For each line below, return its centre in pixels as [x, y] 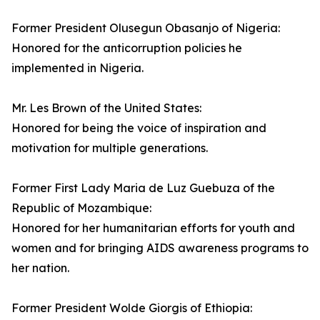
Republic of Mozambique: [81, 208]
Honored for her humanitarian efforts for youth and [153, 228]
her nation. [40, 268]
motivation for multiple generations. [110, 148]
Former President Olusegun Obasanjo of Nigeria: [146, 28]
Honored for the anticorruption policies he [127, 48]
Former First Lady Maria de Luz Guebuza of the [143, 188]
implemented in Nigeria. [77, 68]
